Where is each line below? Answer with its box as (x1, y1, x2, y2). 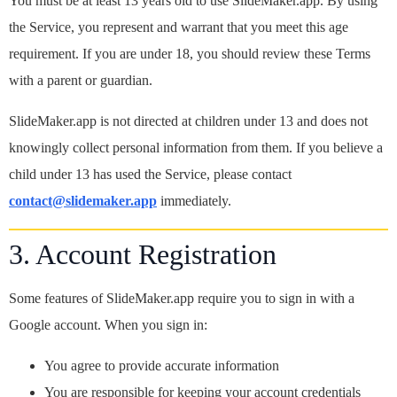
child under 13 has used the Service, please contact (9, 167, 292, 182)
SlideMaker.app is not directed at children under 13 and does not (9, 113, 368, 128)
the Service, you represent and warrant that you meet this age (9, 19, 348, 35)
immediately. (157, 193, 231, 208)
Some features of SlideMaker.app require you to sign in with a (9, 291, 354, 306)
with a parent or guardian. (9, 73, 152, 88)
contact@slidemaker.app (9, 193, 157, 208)
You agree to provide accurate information (44, 358, 279, 373)
